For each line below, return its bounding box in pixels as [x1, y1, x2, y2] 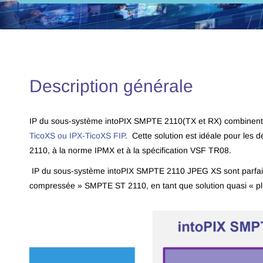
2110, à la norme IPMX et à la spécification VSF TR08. [29, 146, 234, 155]
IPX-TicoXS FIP [69, 131, 125, 140]
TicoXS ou [29, 131, 67, 140]
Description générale [29, 76, 198, 96]
